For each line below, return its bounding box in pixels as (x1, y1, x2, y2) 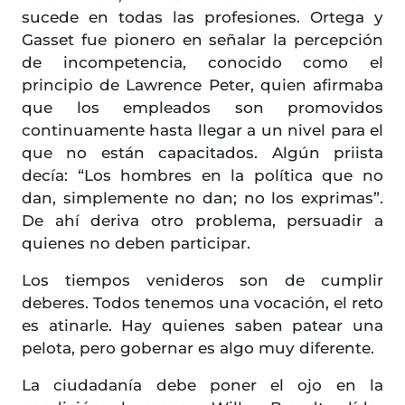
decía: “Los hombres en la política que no (22, 166, 383, 185)
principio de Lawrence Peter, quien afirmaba (22, 76, 383, 95)
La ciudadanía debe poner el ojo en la (22, 376, 383, 395)
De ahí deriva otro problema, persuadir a (22, 212, 383, 231)
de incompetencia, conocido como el (22, 53, 383, 72)
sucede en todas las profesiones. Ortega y (22, 8, 383, 27)
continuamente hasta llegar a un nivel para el (22, 121, 383, 140)
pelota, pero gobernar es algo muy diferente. (22, 339, 374, 358)
